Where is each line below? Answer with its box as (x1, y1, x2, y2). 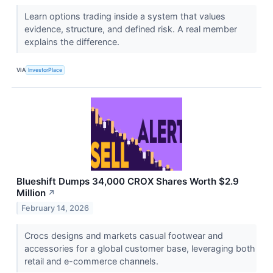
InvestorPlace (28, 66, 63, 74)
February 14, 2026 (21, 203, 90, 213)
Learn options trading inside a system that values (24, 10, 225, 21)
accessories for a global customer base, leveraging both (24, 243, 255, 254)
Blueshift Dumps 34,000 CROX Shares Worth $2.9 (16, 175, 239, 188)
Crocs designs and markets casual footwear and (24, 230, 223, 241)
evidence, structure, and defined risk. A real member (24, 23, 237, 34)
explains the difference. (24, 36, 122, 47)
